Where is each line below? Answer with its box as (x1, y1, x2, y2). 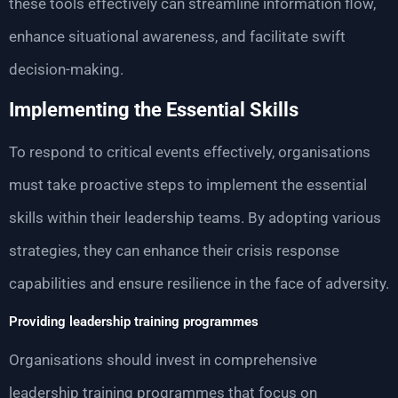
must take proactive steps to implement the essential (9, 176, 367, 195)
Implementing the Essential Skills (9, 99, 298, 122)
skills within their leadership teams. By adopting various (9, 209, 381, 227)
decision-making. (9, 60, 123, 78)
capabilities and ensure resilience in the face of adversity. (9, 275, 389, 293)
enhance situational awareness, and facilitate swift (9, 27, 346, 45)
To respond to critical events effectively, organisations (9, 143, 370, 162)
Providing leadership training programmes (9, 313, 259, 330)
